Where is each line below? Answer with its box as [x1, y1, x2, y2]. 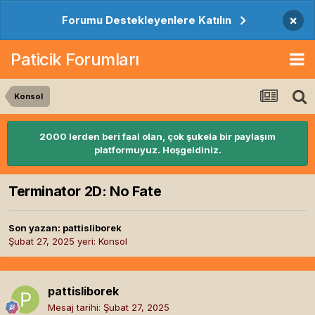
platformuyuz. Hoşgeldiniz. [94, 144, 221, 155]
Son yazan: [8, 222, 63, 234]
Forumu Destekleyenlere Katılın [62, 13, 231, 27]
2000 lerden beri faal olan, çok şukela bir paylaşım [39, 131, 276, 142]
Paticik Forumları [11, 49, 139, 70]
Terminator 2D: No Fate [8, 183, 162, 200]
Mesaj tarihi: [48, 302, 103, 314]
